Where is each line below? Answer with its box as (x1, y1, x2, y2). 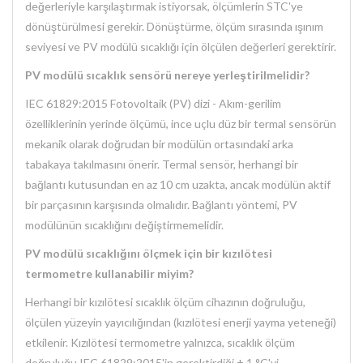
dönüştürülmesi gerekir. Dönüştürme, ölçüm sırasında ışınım (25, 19, 323, 34)
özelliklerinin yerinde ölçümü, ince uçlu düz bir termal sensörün (25, 117, 336, 131)
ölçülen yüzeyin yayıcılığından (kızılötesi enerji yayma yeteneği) (25, 315, 336, 330)
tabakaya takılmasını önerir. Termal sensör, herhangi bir (25, 157, 298, 172)
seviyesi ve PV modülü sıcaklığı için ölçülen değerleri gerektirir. (25, 40, 336, 54)
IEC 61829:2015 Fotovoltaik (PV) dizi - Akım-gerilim (25, 96, 281, 111)
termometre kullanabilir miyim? (25, 267, 194, 281)
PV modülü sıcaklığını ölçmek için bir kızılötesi (25, 246, 272, 261)
